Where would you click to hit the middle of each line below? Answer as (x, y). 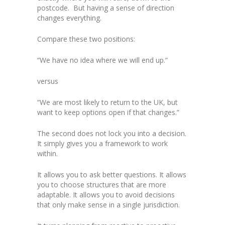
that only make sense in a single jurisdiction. (108, 205)
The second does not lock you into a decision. (112, 134)
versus (48, 81)
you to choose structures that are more (102, 185)
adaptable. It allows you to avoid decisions (106, 195)
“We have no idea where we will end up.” (102, 60)
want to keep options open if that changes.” (108, 113)
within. (47, 154)
